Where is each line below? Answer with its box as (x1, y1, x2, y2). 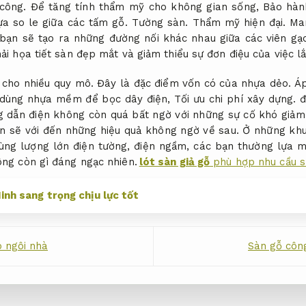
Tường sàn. (131, 16, 189, 29)
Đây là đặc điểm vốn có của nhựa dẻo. (93, 76, 294, 89)
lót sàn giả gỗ (139, 155, 210, 168)
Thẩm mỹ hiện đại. (192, 16, 286, 29)
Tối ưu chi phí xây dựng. (174, 92, 296, 105)
